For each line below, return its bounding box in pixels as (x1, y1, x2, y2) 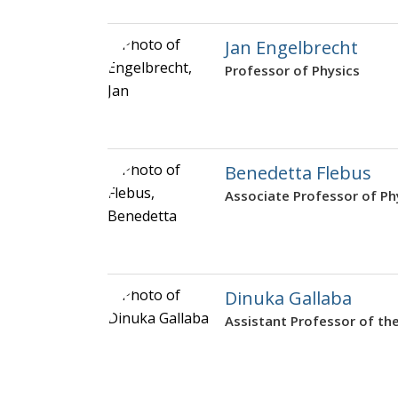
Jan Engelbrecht (225, 36, 358, 60)
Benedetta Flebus (225, 161, 371, 186)
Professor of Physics (225, 61, 360, 80)
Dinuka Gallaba (225, 286, 352, 311)
